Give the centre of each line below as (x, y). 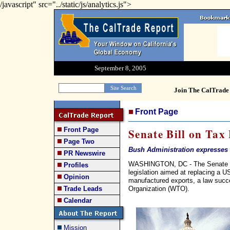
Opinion (76, 177)
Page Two (79, 141)
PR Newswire (84, 153)
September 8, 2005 (120, 68)
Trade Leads (83, 189)
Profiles (76, 165)
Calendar (78, 200)
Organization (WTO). (159, 188)
